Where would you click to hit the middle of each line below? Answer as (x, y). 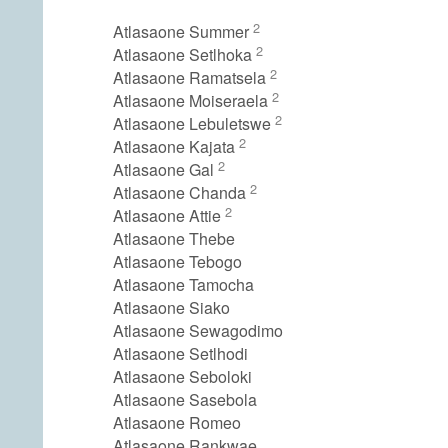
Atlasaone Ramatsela (191, 78)
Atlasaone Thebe (174, 239)
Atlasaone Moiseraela (192, 101)
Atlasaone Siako (171, 308)
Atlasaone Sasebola (185, 400)
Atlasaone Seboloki (182, 377)
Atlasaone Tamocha (183, 285)
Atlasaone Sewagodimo (198, 331)
